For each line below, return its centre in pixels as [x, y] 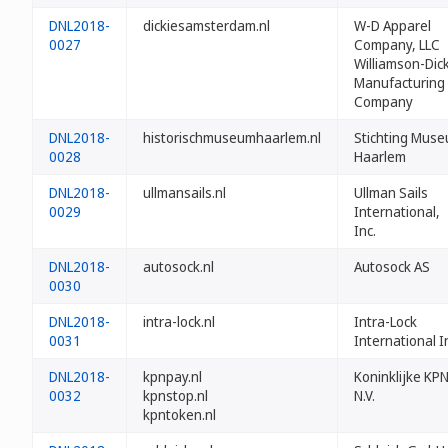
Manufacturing [399, 82]
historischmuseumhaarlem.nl [232, 137]
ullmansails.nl [184, 192]
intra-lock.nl [179, 321]
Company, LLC [397, 44]
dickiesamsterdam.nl [206, 25]
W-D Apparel [392, 25]
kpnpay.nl [172, 376]
